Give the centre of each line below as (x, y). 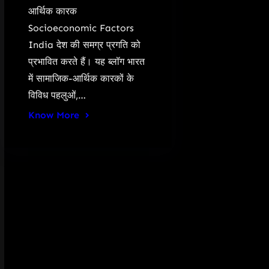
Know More (53, 115)
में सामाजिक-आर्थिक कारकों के (81, 78)
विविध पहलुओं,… (57, 95)
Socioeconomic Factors (81, 28)
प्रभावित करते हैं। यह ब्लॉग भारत (86, 62)
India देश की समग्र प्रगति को (84, 45)
